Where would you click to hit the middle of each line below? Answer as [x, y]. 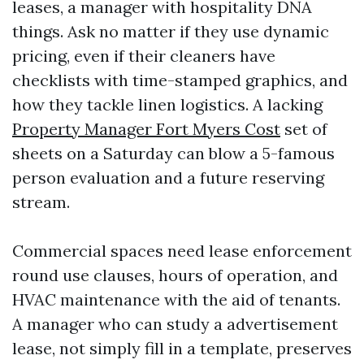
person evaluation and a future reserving [168, 178]
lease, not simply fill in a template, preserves [182, 348]
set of [304, 129]
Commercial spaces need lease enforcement [182, 251]
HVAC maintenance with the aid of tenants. [176, 299]
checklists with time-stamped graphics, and [180, 80]
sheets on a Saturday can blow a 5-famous [173, 153]
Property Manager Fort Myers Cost [146, 129]
